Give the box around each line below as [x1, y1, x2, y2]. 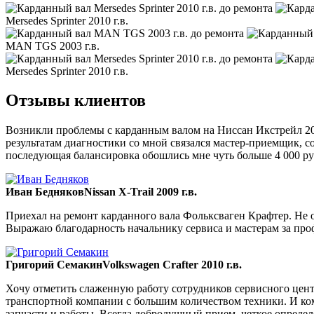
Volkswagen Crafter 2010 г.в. [102, 259, 242, 271]
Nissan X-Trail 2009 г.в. [84, 186, 197, 198]
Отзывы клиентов [6, 91, 146, 110]
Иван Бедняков [6, 186, 84, 198]
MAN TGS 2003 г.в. [6, 39, 100, 52]
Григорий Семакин [6, 259, 102, 271]
